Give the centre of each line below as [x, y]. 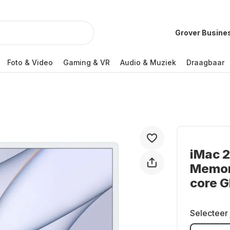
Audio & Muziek [148, 62]
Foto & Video [30, 62]
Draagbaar [205, 62]
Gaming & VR [87, 62]
